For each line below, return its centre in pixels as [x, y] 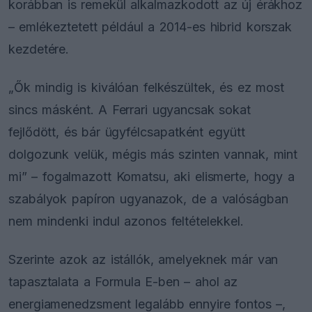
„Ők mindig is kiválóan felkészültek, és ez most [146, 87]
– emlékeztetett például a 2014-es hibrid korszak [150, 26]
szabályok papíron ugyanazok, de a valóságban [148, 198]
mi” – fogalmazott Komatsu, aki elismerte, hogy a [151, 176]
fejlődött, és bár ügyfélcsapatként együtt [127, 132]
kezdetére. [39, 49]
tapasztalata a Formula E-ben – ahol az [123, 282]
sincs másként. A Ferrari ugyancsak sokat [130, 109]
